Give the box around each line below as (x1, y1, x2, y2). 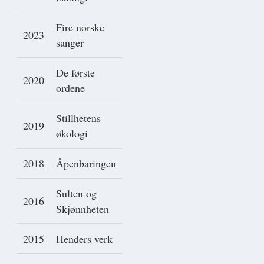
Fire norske (56, 20, 104, 35)
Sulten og (56, 186, 97, 201)
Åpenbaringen (56, 156, 116, 171)
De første (56, 65, 95, 80)
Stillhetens (56, 111, 101, 126)
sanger (56, 35, 84, 50)
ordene (56, 81, 85, 95)
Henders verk (56, 232, 113, 246)
